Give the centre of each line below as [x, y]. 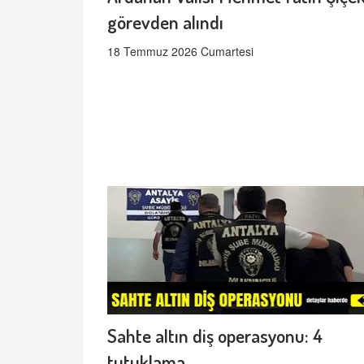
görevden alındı [165, 22]
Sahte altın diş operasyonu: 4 [215, 336]
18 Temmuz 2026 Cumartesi [180, 52]
